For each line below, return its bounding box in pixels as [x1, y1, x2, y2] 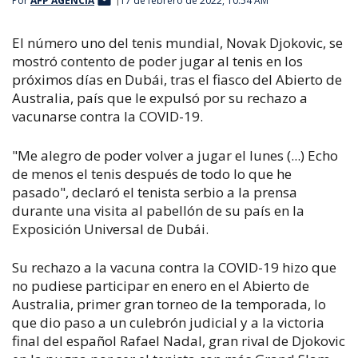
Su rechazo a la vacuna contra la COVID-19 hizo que [12, 258, 336, 276]
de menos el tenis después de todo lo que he [12, 164, 292, 183]
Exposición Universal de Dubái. [12, 219, 209, 238]
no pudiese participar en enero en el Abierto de [12, 276, 309, 295]
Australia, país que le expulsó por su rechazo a [12, 89, 308, 107]
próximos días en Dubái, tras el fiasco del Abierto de [12, 70, 342, 89]
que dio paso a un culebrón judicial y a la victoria [12, 313, 324, 332]
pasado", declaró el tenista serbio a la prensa [12, 182, 297, 201]
